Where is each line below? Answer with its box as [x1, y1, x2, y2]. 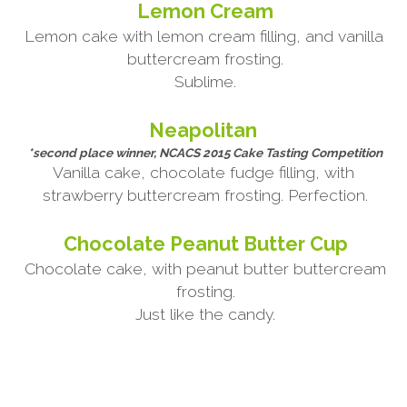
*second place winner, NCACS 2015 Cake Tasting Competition [28, 144, 383, 160]
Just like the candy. [135, 304, 276, 323]
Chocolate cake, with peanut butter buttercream [24, 259, 386, 278]
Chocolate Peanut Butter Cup [63, 232, 348, 255]
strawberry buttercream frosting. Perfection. [43, 185, 369, 204]
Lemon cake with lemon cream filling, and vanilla [24, 26, 383, 45]
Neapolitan [149, 118, 263, 142]
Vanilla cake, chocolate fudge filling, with [52, 163, 354, 182]
